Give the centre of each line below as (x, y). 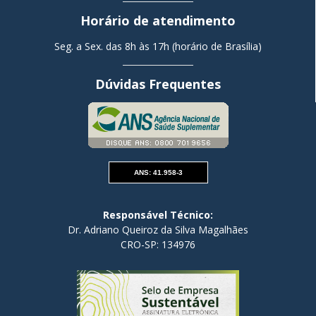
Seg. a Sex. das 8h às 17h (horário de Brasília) (158, 47)
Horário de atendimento (158, 21)
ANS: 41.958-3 (158, 173)
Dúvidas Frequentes (158, 84)
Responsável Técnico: (158, 215)
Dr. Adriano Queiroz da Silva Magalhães (158, 230)
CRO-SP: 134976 (158, 245)
